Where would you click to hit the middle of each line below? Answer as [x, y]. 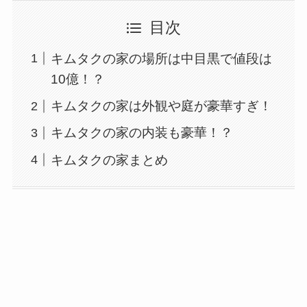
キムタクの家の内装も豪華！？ [142, 133]
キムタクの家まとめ [110, 160]
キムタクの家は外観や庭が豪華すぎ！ [162, 106]
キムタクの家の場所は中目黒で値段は [162, 58]
